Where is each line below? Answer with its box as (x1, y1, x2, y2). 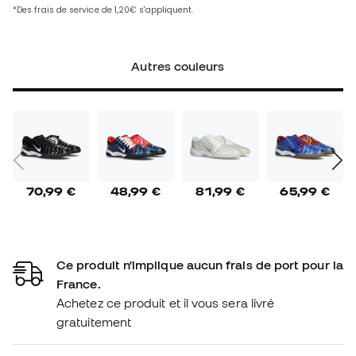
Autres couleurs (131, 59, 225, 74)
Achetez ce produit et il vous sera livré (56, 295, 275, 310)
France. (56, 276, 101, 291)
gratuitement (56, 314, 132, 329)
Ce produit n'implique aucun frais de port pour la (56, 257, 343, 272)
